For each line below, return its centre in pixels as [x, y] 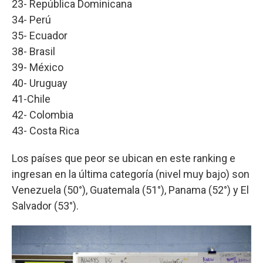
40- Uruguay [40, 83]
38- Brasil [33, 51]
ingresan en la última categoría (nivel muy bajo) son [131, 174]
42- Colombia [43, 115]
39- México [38, 67]
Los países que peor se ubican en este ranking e [124, 158]
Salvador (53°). [45, 206]
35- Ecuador [40, 36]
